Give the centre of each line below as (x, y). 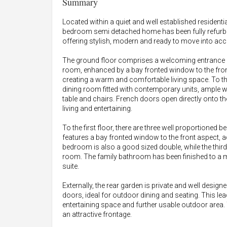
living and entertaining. (97, 108)
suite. (71, 166)
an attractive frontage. (97, 214)
